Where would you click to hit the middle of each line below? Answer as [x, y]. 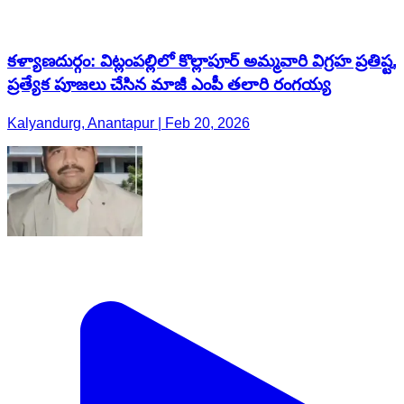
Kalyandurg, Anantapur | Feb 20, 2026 [129, 124]
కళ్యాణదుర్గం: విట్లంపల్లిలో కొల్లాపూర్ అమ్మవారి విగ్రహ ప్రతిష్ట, [202, 61]
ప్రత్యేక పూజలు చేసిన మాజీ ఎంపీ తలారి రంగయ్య [169, 85]
